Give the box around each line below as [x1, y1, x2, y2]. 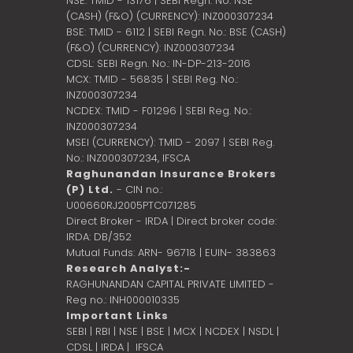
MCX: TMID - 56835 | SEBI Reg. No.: [66, 71, 238, 87]
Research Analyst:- [66, 260, 191, 276]
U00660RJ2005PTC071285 [66, 197, 196, 213]
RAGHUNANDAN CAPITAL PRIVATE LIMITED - [66, 276, 274, 292]
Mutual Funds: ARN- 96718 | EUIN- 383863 [66, 244, 276, 260]
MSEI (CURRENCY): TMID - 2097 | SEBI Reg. [66, 134, 274, 150]
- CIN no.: [113, 181, 162, 197]
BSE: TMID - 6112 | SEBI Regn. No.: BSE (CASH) [66, 24, 286, 39]
